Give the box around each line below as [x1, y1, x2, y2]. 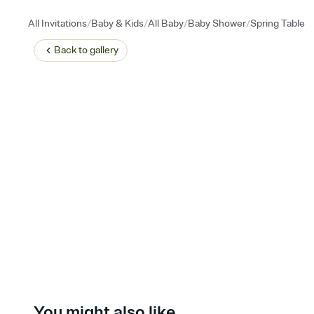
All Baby [148, 18, 184, 29]
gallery [90, 44, 118, 56]
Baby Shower [188, 18, 246, 29]
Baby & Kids [91, 18, 144, 29]
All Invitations [28, 18, 87, 29]
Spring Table [250, 18, 305, 29]
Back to [54, 44, 90, 56]
